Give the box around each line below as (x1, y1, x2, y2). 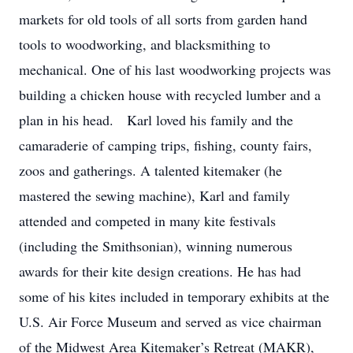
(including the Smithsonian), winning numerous (19, 236, 292, 255)
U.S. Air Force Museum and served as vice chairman (19, 312, 321, 331)
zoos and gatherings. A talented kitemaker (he (19, 161, 282, 180)
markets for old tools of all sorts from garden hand (19, 9, 307, 28)
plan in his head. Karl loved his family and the (19, 110, 293, 129)
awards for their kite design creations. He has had (19, 262, 301, 281)
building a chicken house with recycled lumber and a (19, 85, 321, 104)
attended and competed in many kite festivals (19, 211, 276, 230)
